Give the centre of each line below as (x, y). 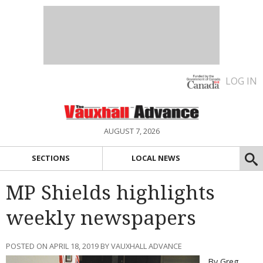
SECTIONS (51, 158)
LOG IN (241, 81)
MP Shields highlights (110, 193)
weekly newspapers (101, 218)
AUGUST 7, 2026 (131, 131)
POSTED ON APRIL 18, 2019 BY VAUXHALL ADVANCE (94, 246)
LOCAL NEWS (156, 158)
